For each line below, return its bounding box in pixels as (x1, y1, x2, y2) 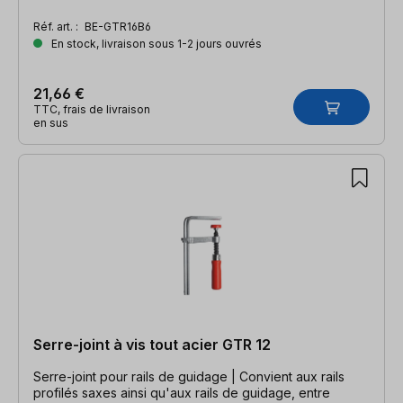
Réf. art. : (33, 19, 81, 33)
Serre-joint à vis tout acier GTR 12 (33, 335, 271, 354)
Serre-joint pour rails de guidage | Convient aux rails (33, 368, 345, 384)
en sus (33, 115, 68, 130)
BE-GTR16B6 (85, 19, 151, 33)
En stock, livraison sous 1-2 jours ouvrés (49, 36, 262, 50)
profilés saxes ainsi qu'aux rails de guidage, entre (33, 384, 330, 400)
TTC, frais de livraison (33, 102, 150, 116)
